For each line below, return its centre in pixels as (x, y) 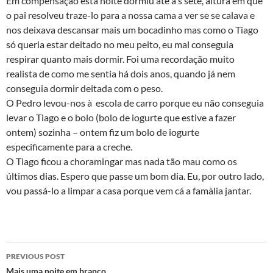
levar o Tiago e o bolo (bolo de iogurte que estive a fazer (121, 117)
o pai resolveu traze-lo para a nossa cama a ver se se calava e (130, 15)
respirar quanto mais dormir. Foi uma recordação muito (120, 59)
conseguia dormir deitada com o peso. (84, 88)
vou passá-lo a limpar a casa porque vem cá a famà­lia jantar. (129, 190)
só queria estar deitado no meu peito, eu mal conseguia (120, 44)
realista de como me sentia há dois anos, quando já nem (121, 73)
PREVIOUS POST (35, 256)
